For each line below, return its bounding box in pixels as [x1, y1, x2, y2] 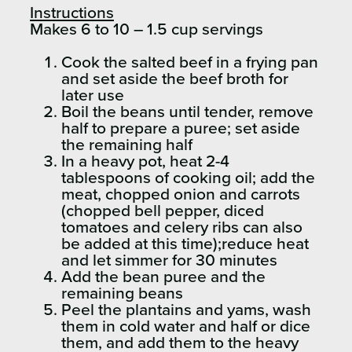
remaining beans [61, 285, 187, 302]
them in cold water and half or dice [61, 318, 310, 335]
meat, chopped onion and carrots [61, 186, 300, 203]
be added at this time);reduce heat [61, 236, 309, 253]
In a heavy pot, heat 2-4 [61, 153, 229, 170]
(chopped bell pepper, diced [61, 203, 264, 220]
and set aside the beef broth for [61, 71, 288, 88]
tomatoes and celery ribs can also [61, 219, 302, 236]
